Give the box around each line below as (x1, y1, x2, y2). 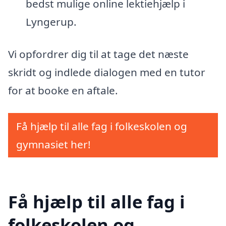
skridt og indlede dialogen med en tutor (8, 65, 205, 79)
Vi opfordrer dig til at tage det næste (8, 46, 189, 61)
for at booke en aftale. (8, 83, 118, 97)
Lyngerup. (25, 14, 77, 29)
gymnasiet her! (16, 137, 91, 152)
